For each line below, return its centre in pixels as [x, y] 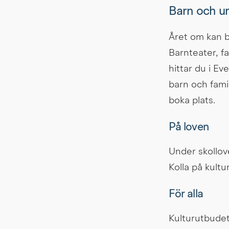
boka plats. [192, 101]
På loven [189, 128]
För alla [186, 194]
